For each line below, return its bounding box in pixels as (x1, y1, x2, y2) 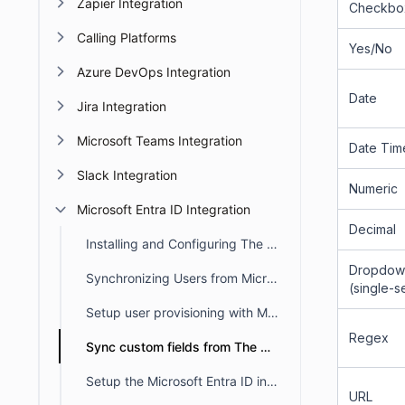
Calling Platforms (77, 30, 176, 45)
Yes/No (349, 41, 392, 56)
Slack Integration (77, 167, 177, 183)
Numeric (349, 181, 398, 196)
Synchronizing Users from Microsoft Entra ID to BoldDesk (266, 270, 278, 286)
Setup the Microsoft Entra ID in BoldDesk (266, 373, 278, 389)
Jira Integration (77, 99, 166, 114)
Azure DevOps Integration (77, 64, 231, 80)
